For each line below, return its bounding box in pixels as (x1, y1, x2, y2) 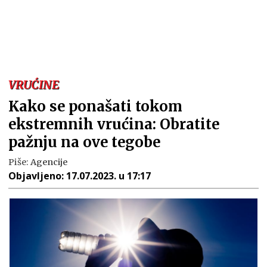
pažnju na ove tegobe (8, 133, 160, 151)
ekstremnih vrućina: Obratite (8, 115, 219, 133)
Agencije (30, 157, 68, 167)
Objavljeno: (8, 169, 66, 182)
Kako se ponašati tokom (8, 97, 182, 116)
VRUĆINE (8, 77, 59, 92)
